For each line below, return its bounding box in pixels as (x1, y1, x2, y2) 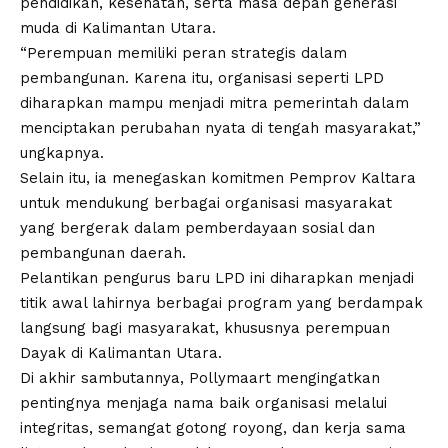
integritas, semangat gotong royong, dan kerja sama (20, 419, 406, 438)
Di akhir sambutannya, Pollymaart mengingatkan (20, 369, 380, 388)
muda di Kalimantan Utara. (20, 19, 216, 38)
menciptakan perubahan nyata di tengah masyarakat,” (20, 119, 421, 138)
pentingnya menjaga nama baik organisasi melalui (20, 394, 387, 413)
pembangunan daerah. (20, 244, 186, 263)
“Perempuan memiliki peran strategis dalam (20, 44, 347, 63)
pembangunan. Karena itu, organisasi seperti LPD (20, 69, 384, 88)
